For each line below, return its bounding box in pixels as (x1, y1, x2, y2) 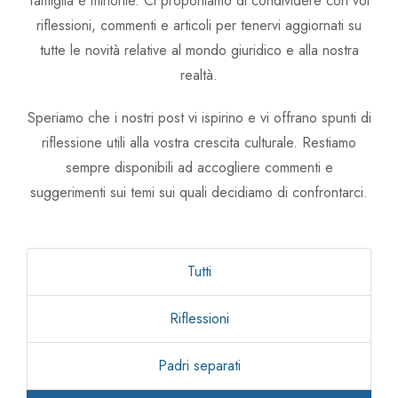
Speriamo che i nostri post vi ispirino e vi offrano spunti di (27, 107, 371, 128)
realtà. (180, 65, 218, 85)
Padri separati (157, 355, 241, 376)
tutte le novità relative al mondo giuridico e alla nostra (39, 40, 359, 60)
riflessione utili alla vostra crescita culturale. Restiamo (42, 132, 356, 153)
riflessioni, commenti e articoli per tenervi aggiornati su (36, 15, 362, 36)
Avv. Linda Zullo (62, 13, 149, 29)
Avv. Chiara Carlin (62, 57, 161, 73)
